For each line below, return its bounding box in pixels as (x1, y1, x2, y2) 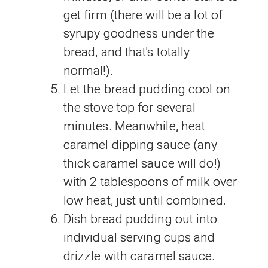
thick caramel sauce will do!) (63, 156, 221, 171)
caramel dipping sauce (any (63, 138, 218, 153)
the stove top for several (63, 100, 196, 115)
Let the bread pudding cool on (63, 82, 230, 97)
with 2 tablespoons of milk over (63, 175, 237, 190)
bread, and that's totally (63, 45, 190, 60)
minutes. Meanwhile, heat (63, 119, 206, 134)
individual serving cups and (63, 230, 215, 245)
